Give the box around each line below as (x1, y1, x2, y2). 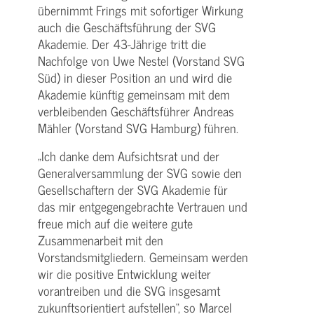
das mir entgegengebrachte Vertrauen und (38, 196, 247, 217)
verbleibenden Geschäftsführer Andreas (38, 100, 234, 121)
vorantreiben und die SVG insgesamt (38, 280, 220, 301)
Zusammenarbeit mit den (38, 229, 163, 250)
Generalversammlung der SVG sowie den (38, 162, 242, 183)
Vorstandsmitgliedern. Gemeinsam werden (38, 246, 248, 267)
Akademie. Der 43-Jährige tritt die (38, 33, 206, 54)
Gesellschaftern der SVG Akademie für (38, 179, 228, 200)
